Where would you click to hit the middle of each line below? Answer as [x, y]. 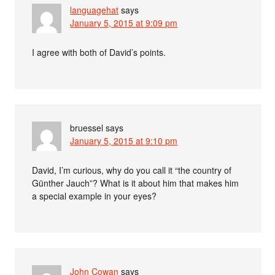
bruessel [87, 127]
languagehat [95, 10]
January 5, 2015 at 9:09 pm [124, 22]
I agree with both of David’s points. [99, 52]
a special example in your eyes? [95, 196]
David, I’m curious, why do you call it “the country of [132, 170]
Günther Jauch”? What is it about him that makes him [136, 183]
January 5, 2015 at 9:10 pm [124, 140]
